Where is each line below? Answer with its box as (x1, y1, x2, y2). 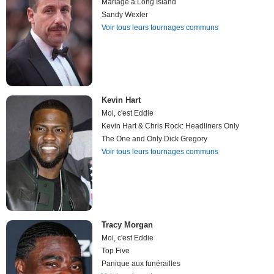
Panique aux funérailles (102, 259, 181, 268)
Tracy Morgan (102, 220, 154, 229)
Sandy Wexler (102, 10, 149, 19)
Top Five (102, 246, 130, 255)
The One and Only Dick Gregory (102, 135, 208, 144)
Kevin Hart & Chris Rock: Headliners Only (102, 122, 240, 131)
